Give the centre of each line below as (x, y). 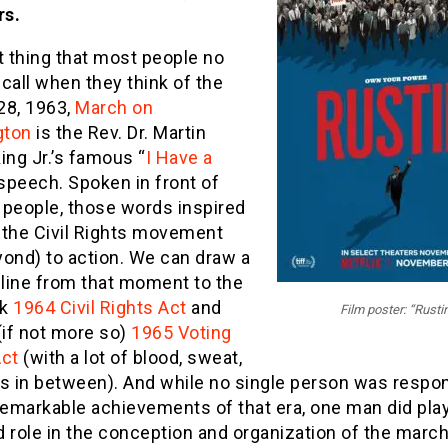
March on (114, 107)
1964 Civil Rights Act (100, 307)
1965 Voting (181, 332)
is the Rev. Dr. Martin (118, 132)
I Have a (179, 157)
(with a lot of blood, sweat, (130, 357)
